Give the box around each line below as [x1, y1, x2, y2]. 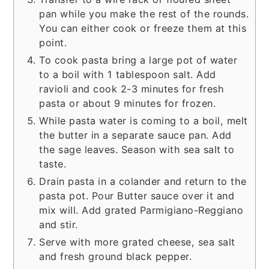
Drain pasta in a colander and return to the [39, 175, 247, 187]
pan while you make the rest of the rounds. [39, 7, 249, 20]
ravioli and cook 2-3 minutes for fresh [39, 82, 225, 95]
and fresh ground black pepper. [39, 250, 192, 262]
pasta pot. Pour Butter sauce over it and [39, 189, 235, 202]
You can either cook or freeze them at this [39, 22, 247, 34]
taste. [39, 157, 67, 170]
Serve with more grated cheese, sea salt [39, 235, 235, 248]
